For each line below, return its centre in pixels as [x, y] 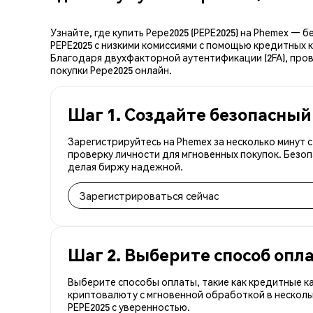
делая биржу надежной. [125, 166]
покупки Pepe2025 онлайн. [111, 70]
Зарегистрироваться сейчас [149, 195]
